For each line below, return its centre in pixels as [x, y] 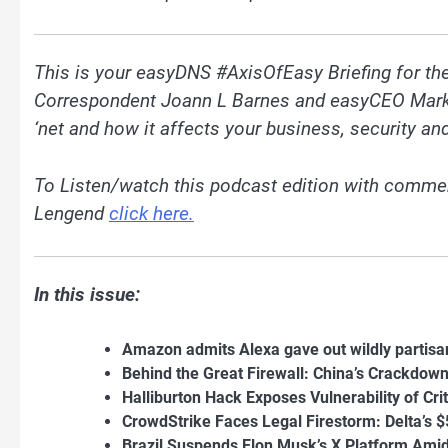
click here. [151, 213]
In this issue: [89, 295]
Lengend [71, 213]
